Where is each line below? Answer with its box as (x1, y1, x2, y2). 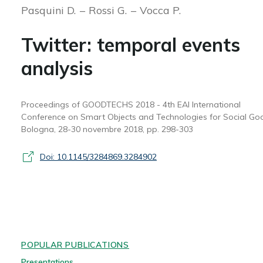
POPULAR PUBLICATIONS (21, 240, 129, 250)
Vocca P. (139, 4, 181, 17)
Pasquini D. (21, 4, 79, 17)
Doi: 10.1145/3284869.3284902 (39, 151, 157, 162)
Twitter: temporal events (21, 33, 240, 56)
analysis (21, 56, 93, 80)
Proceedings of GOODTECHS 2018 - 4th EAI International (21, 99, 241, 110)
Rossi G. (88, 4, 130, 17)
